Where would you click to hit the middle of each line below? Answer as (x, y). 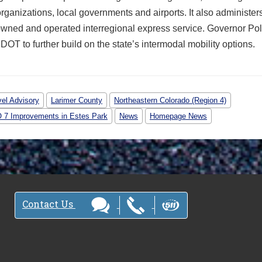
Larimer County (77, 101)
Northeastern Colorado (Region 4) (170, 101)
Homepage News (178, 116)
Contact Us (49, 204)
